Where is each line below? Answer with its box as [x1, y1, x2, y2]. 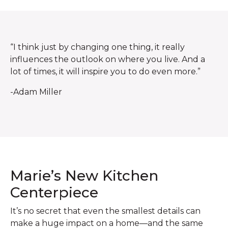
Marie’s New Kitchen [10, 166, 158, 184]
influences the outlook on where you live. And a [10, 54, 205, 64]
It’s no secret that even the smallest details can [10, 206, 201, 216]
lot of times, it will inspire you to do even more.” [10, 66, 201, 76]
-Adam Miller [10, 87, 62, 97]
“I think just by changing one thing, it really [10, 42, 185, 52]
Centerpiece [10, 183, 98, 201]
